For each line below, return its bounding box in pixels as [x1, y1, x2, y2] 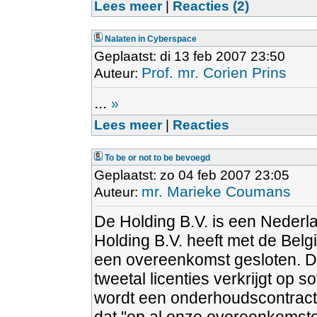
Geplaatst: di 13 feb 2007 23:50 [94, 49, 285, 64]
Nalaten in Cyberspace [105, 34, 197, 44]
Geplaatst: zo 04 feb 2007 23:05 [94, 168, 289, 183]
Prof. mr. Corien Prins [142, 64, 287, 81]
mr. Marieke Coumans [142, 183, 291, 200]
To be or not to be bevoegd [105, 153, 210, 163]
